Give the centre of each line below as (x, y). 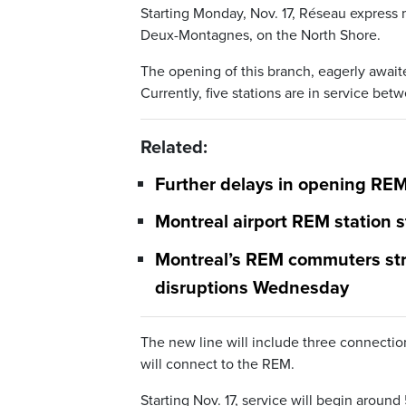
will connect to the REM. (217, 364)
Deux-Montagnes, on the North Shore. (261, 36)
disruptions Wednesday (252, 288)
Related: (174, 148)
